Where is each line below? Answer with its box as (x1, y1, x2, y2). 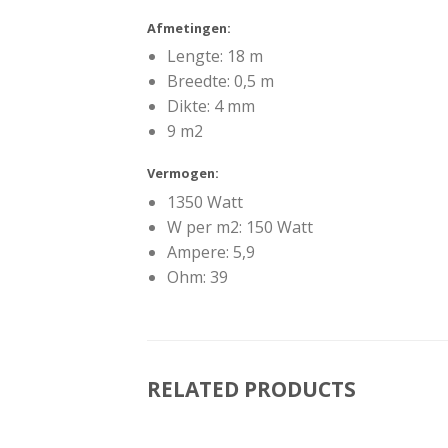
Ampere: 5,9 (167, 240, 255, 263)
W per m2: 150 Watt (167, 215, 313, 238)
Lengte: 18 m (167, 45, 263, 68)
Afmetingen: (147, 19, 231, 38)
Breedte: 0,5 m (167, 70, 274, 93)
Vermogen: (147, 164, 219, 183)
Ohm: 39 (167, 265, 228, 288)
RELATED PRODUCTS (147, 375, 356, 403)
